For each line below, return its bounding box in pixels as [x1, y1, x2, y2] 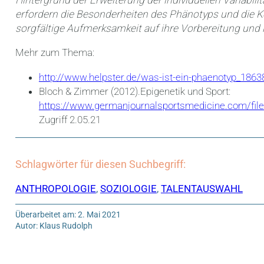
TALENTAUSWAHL [160, 183, 243, 195]
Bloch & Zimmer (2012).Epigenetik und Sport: [38, 85, 230, 97]
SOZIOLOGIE [100, 183, 157, 195]
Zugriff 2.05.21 [38, 113, 101, 126]
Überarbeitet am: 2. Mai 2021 [15, 210, 121, 220]
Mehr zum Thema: [15, 47, 94, 59]
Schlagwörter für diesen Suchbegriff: [15, 157, 186, 170]
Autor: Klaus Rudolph [15, 221, 93, 231]
